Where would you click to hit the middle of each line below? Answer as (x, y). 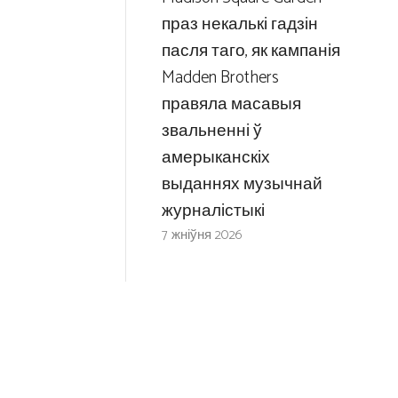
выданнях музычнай (242, 184)
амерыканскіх (215, 157)
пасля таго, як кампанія (251, 51)
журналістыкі (213, 211)
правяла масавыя (231, 104)
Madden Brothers (220, 77)
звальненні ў (211, 131)
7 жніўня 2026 (202, 235)
